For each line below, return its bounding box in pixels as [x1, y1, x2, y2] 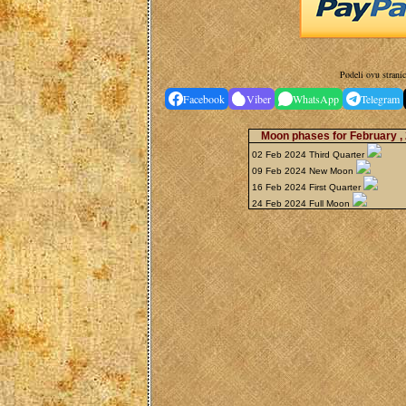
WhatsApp [293, 92, 339, 106]
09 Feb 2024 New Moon [252, 166, 356, 176]
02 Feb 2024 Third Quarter [252, 150, 367, 159]
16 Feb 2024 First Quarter [252, 182, 363, 192]
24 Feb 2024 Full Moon [252, 198, 353, 208]
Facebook [183, 92, 225, 106]
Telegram [361, 92, 400, 106]
